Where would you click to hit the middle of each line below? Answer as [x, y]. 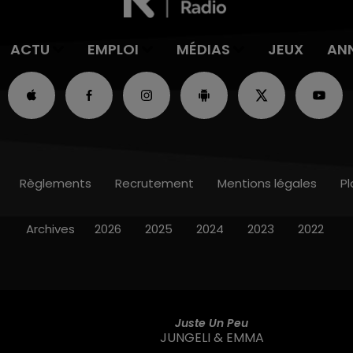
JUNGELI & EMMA [212, 337]
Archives [50, 229]
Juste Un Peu [212, 323]
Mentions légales [267, 184]
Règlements [55, 184]
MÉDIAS [203, 50]
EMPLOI [113, 50]
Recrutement [154, 184]
